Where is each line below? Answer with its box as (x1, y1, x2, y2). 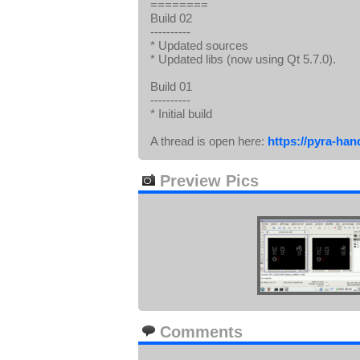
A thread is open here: (150, 134, 268, 148)
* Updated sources (150, 39, 248, 52)
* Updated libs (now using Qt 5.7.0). (150, 52, 336, 66)
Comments (155, 323, 243, 341)
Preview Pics (155, 172, 259, 190)
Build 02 (150, 11, 192, 25)
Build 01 (150, 80, 192, 93)
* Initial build (150, 107, 212, 121)
